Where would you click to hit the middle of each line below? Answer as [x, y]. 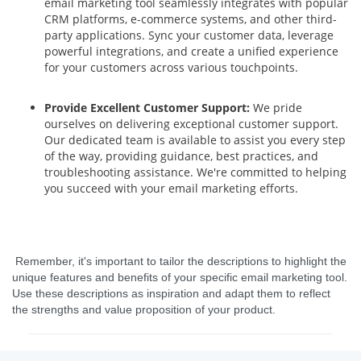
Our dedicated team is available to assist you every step [195, 140]
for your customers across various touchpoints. [174, 67]
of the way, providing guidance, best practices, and [181, 156]
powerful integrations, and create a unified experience [191, 51]
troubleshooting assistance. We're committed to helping [195, 172]
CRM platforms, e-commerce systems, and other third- [191, 19]
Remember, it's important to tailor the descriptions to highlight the [181, 261]
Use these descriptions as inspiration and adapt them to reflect [171, 293]
